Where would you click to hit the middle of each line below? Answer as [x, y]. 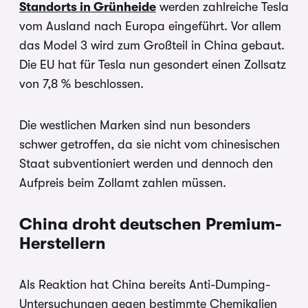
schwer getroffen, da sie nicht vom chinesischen [150, 144]
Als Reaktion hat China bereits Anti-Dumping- [145, 284]
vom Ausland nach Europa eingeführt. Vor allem [150, 26]
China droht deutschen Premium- [151, 224]
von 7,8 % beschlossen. [81, 84]
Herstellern [63, 243]
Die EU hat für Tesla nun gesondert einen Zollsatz [153, 64]
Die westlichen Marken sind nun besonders [135, 125]
